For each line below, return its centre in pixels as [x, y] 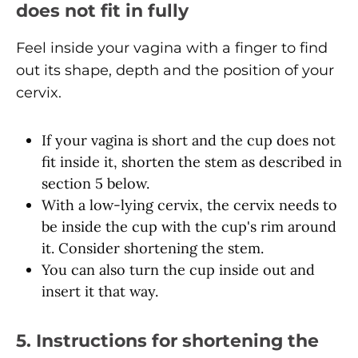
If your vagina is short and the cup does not [189, 140]
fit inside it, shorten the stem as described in [192, 161]
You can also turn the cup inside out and [178, 269]
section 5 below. [95, 183]
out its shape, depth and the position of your [175, 70]
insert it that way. [100, 291]
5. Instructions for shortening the [167, 340]
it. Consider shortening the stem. [153, 248]
